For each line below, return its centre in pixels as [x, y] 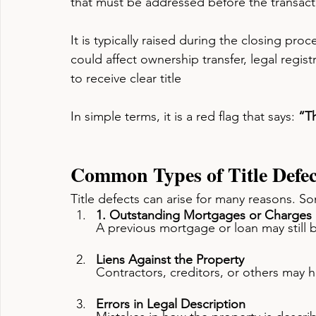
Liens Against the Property [170, 260]
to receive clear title [126, 78]
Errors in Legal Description [171, 304]
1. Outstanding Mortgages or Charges [204, 215]
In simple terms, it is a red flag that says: [184, 116]
